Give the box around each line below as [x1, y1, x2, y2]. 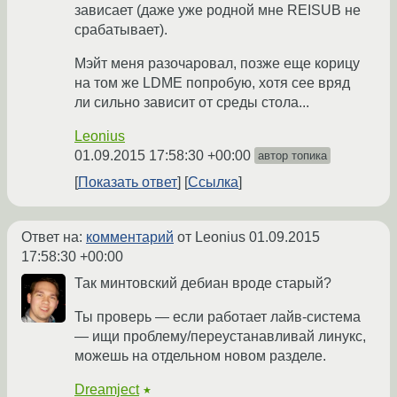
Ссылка [188, 175, 238, 191]
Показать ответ [78, 175, 177, 191]
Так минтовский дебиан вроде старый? [74, 276, 331, 292]
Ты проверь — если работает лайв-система [74, 309, 361, 325]
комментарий [86, 230, 174, 245]
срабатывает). [74, 22, 167, 38]
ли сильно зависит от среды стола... [74, 95, 309, 111]
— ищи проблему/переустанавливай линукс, [74, 329, 366, 345]
